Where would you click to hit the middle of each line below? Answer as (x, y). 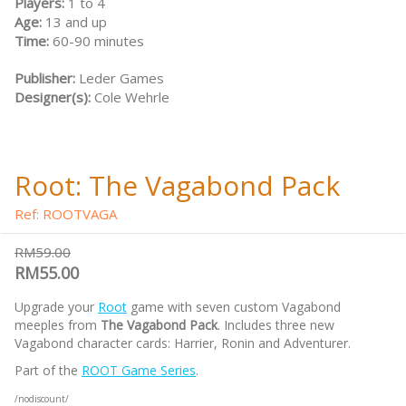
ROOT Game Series (139, 371)
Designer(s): (54, 97)
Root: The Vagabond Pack (177, 186)
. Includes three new (276, 325)
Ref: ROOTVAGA (66, 214)
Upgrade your (56, 307)
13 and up (76, 22)
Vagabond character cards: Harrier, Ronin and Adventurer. (183, 343)
